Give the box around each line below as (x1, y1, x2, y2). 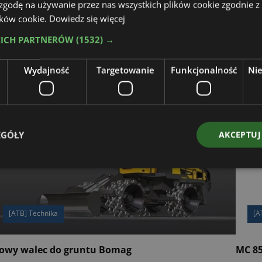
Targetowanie (96, 64, 154, 75)
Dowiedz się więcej (49, 12, 125, 24)
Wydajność (24, 64, 70, 75)
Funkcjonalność (170, 64, 237, 75)
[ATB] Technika (8, 208, 58, 218)
